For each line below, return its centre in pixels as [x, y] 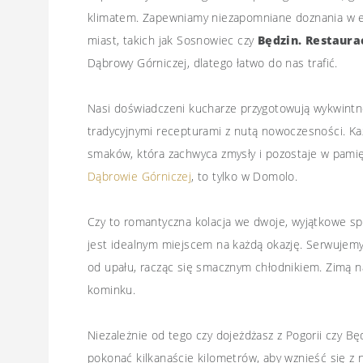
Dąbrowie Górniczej [140, 176]
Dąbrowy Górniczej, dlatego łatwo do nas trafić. [213, 63]
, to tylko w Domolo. [245, 176]
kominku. [112, 290]
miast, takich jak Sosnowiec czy [173, 40]
